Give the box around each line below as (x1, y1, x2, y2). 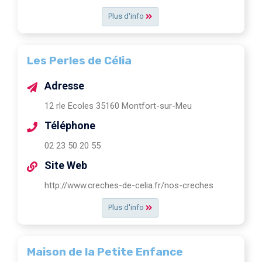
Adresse (44, 79, 84, 92)
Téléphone (44, 119, 95, 132)
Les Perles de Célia (27, 53, 132, 67)
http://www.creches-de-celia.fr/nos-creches (44, 180, 213, 191)
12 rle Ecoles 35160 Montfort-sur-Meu (44, 100, 192, 111)
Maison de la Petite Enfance (27, 244, 183, 258)
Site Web (44, 158, 87, 171)
